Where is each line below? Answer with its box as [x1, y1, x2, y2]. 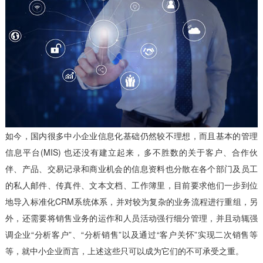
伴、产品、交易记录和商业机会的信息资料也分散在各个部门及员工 [5, 162, 258, 174]
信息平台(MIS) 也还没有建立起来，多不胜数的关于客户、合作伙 [5, 146, 258, 158]
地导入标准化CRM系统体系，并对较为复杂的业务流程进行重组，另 [5, 195, 258, 207]
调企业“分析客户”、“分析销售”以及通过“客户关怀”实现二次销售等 [5, 228, 258, 240]
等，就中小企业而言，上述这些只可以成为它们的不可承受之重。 [5, 244, 244, 257]
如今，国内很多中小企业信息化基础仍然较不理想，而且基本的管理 [5, 129, 258, 141]
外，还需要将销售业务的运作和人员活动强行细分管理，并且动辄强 [5, 211, 258, 224]
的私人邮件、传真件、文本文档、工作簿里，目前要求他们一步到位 [5, 178, 258, 191]
